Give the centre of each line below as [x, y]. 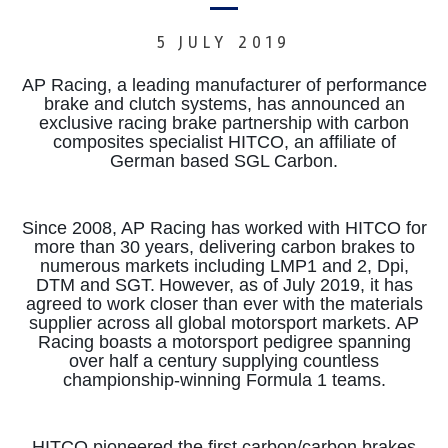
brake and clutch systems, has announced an [224, 103]
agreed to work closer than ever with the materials [224, 303]
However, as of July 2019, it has [285, 284]
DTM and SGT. [95, 284]
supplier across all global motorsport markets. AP [224, 322]
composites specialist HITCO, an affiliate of [224, 141]
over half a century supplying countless [224, 360]
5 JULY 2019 [224, 42]
